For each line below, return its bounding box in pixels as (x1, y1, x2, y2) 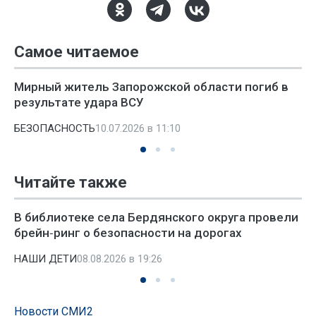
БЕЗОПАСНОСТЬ (14, 122, 95, 135)
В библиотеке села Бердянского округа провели (14, 210, 298, 224)
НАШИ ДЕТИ (14, 253, 77, 265)
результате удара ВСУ (14, 95, 144, 109)
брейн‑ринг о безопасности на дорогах (14, 226, 242, 240)
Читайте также (14, 174, 127, 191)
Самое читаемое (14, 43, 139, 61)
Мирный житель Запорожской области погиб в (14, 80, 288, 94)
